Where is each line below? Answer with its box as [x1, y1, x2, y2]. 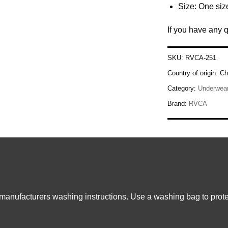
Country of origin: [167, 69, 220, 77]
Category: [167, 84, 198, 93]
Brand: [167, 100, 189, 108]
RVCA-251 [185, 54, 216, 62]
